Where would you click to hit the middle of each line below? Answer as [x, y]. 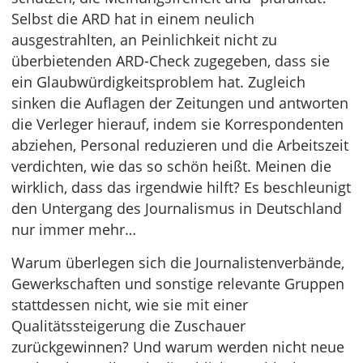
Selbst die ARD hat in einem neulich [133, 19]
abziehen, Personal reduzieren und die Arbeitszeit [180, 145]
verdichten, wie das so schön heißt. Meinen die [171, 166]
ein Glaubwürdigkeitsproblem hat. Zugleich [158, 82]
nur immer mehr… [74, 229]
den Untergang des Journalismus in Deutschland [177, 208]
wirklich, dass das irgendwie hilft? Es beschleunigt [181, 187]
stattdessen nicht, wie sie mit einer [130, 305]
